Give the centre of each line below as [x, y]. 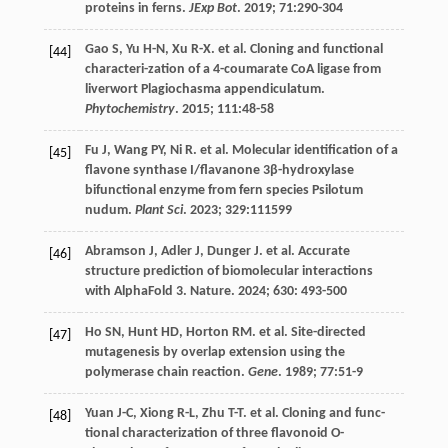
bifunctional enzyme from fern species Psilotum [223, 191]
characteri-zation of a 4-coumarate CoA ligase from [232, 70]
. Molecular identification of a [311, 151]
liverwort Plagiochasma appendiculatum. [204, 90]
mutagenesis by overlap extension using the [214, 353]
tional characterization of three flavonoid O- [214, 434]
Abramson [115, 252]
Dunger [228, 252]
